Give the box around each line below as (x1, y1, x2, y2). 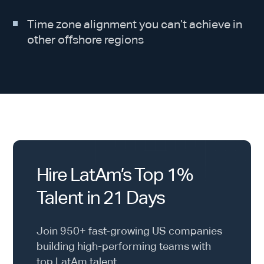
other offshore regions (27, 33, 144, 47)
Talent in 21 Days (36, 186, 166, 208)
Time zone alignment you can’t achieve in (27, 18, 242, 31)
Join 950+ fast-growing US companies (36, 225, 222, 237)
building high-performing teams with (36, 240, 211, 252)
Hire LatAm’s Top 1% (36, 163, 193, 185)
